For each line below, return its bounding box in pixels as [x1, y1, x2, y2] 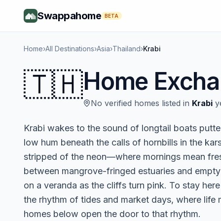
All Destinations [45, 44, 94, 53]
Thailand [112, 44, 141, 53]
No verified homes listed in [91, 98, 189, 108]
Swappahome [37, 10, 101, 22]
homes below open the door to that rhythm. [24, 209, 201, 219]
